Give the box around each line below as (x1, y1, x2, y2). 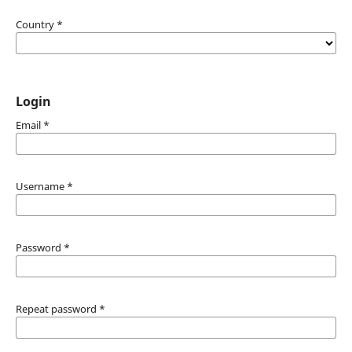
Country (15, 16, 57, 31)
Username (15, 178, 67, 193)
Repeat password (15, 301, 99, 316)
